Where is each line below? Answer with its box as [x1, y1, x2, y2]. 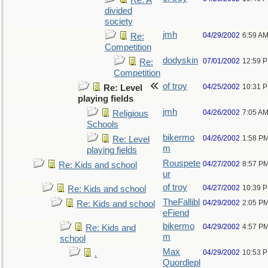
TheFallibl [163, 197, 200, 207]
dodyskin [163, 56, 198, 65]
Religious [112, 109, 148, 118]
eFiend [163, 208, 189, 218]
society [105, 17, 133, 26]
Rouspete [163, 159, 200, 168]
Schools [87, 120, 118, 129]
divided [105, 6, 132, 16]
